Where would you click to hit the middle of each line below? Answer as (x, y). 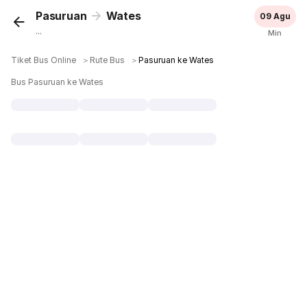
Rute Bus (108, 60)
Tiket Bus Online (44, 60)
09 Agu (275, 16)
